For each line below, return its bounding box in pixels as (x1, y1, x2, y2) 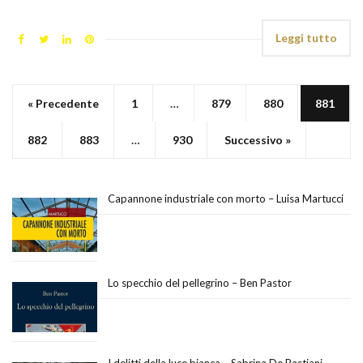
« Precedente (28, 96, 99, 110)
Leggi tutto (275, 30, 337, 45)
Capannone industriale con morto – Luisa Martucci (108, 191, 344, 205)
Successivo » (224, 132, 291, 147)
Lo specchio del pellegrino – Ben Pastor (108, 275, 292, 289)
